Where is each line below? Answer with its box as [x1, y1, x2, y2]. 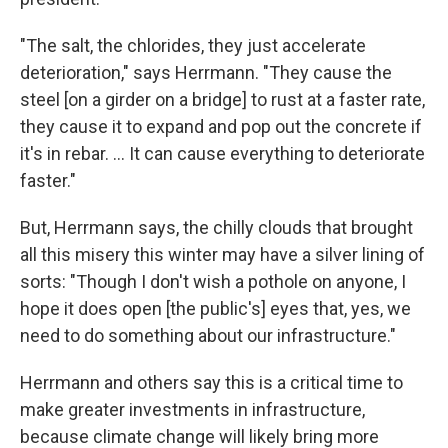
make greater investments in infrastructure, [20, 399, 365, 420]
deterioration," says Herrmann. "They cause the [20, 62, 392, 83]
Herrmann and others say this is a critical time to [20, 372, 403, 393]
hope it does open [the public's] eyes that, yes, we [20, 298, 411, 319]
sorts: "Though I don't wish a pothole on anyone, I [20, 271, 406, 292]
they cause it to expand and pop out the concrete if [20, 116, 422, 137]
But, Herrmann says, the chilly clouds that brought [20, 217, 413, 238]
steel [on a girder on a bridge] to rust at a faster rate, [20, 89, 425, 110]
